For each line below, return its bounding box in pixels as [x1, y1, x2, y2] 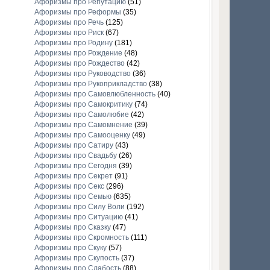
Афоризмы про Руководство [34, 69, 131, 78]
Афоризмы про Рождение [34, 49, 122, 58]
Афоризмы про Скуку [34, 243, 107, 253]
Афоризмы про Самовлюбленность [34, 90, 155, 99]
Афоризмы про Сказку [34, 223, 111, 232]
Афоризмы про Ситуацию [34, 213, 123, 222]
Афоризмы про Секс [34, 182, 104, 191]
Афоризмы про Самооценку [34, 131, 130, 140]
